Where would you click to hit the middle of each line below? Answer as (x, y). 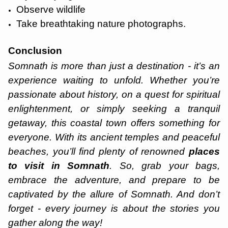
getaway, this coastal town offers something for (114, 123)
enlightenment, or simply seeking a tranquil (114, 109)
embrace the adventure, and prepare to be (114, 180)
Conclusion (35, 51)
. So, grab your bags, (165, 166)
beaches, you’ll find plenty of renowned (98, 151)
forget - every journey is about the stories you (114, 208)
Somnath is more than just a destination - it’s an (114, 66)
